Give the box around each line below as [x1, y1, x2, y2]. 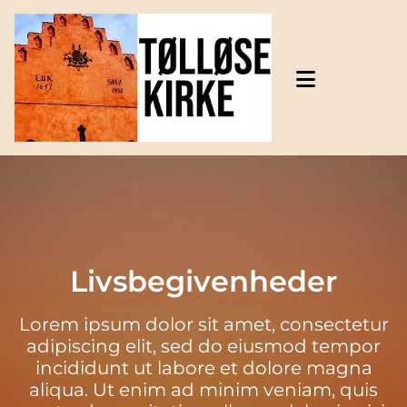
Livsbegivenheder [70, 263, 337, 300]
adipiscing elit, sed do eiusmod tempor [26, 335, 381, 358]
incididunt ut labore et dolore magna [35, 357, 372, 380]
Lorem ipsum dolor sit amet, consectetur [18, 313, 389, 336]
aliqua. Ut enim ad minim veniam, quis [29, 379, 378, 402]
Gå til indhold [25, 15, 121, 33]
